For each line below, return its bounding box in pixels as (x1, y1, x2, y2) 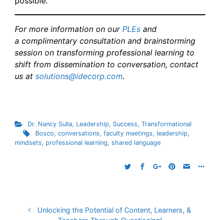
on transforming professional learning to (42, 47, 194, 57)
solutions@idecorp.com (35, 71, 123, 81)
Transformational (141, 120, 192, 128)
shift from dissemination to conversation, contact (15, 59, 198, 69)
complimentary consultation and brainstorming (22, 35, 195, 46)
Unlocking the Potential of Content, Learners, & (37, 205, 191, 214)
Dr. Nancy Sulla (27, 120, 72, 128)
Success (112, 120, 137, 128)
